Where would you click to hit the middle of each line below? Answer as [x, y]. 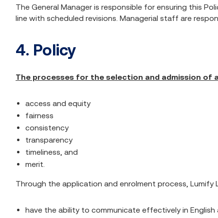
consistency [47, 127]
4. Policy [46, 50]
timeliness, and [52, 152]
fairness [39, 115]
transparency [49, 140]
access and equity [58, 103]
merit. [35, 164]
